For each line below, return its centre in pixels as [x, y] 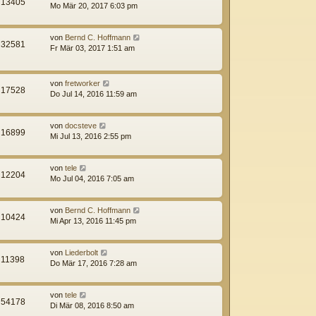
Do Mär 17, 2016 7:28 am [93, 263]
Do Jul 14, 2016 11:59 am [93, 94]
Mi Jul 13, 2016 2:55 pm [91, 136]
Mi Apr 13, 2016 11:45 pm [93, 221]
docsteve [81, 126]
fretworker [83, 84]
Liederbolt [81, 253]
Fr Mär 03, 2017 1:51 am [92, 48]
